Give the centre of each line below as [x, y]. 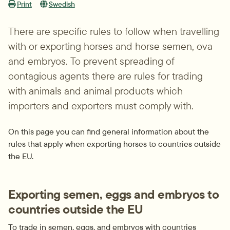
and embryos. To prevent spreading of [91, 61]
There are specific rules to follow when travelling [114, 31]
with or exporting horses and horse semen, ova [110, 46]
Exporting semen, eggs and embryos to [113, 194]
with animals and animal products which [95, 91]
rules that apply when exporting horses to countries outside [114, 144]
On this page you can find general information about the [109, 131]
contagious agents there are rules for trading [106, 76]
